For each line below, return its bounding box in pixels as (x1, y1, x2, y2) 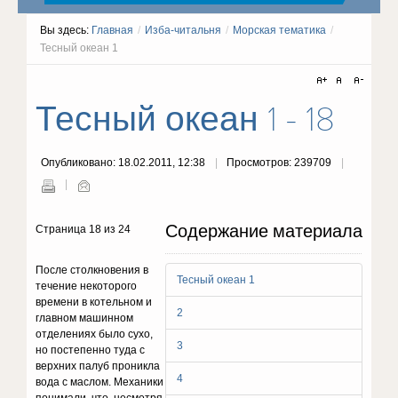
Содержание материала (164, 221, 362, 243)
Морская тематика (233, 24, 327, 36)
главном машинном (36, 312, 134, 324)
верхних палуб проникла (36, 360, 161, 372)
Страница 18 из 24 (36, 223, 131, 235)
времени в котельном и (36, 296, 153, 308)
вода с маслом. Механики (36, 376, 164, 388)
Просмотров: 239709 (227, 156, 335, 169)
